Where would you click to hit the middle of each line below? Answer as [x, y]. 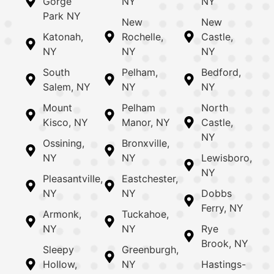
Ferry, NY [222, 208]
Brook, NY [224, 243]
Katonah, [63, 36]
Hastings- [223, 264]
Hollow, [60, 264]
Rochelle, [143, 36]
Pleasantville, [73, 178]
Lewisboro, [226, 157]
